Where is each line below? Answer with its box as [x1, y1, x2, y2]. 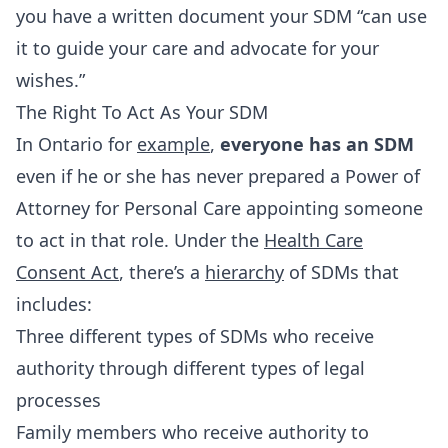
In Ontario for [16, 132, 137, 156]
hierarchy [205, 260, 284, 284]
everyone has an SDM [220, 132, 414, 156]
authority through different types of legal [16, 356, 365, 380]
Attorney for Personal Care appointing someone [16, 196, 423, 220]
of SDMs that [284, 260, 399, 284]
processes [16, 388, 101, 412]
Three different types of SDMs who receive [16, 324, 374, 348]
